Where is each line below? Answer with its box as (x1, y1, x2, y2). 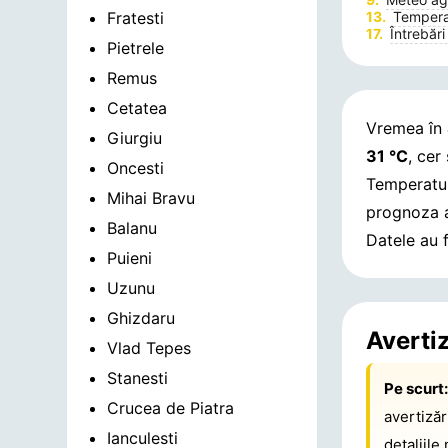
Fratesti (107, 8, 165, 28)
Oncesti (107, 158, 165, 178)
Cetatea (107, 98, 168, 118)
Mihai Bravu (107, 188, 196, 208)
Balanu (107, 218, 158, 238)
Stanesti (107, 368, 169, 388)
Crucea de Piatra (107, 398, 235, 418)
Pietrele (107, 38, 165, 58)
